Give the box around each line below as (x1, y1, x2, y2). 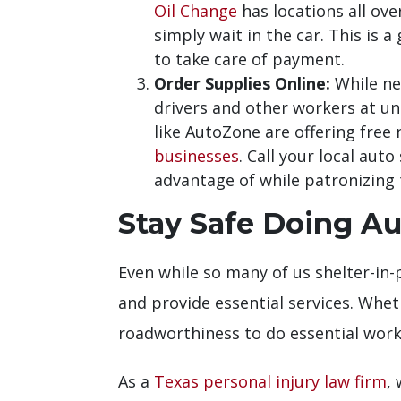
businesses (154, 144, 239, 166)
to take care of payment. (154, 47, 345, 70)
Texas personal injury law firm (154, 370, 387, 392)
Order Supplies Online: (154, 72, 330, 94)
